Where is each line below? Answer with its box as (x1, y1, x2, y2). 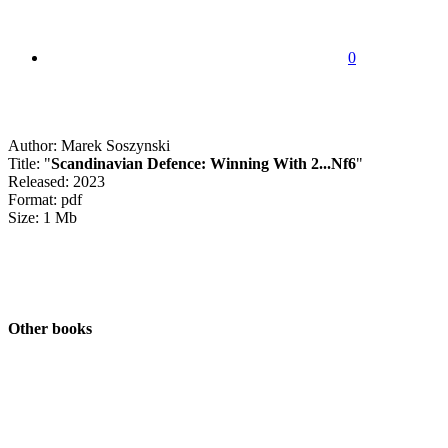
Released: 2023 (8, 172, 105, 190)
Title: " (8, 154, 51, 172)
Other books (8, 320, 92, 338)
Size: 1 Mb (8, 208, 77, 226)
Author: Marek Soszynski (8, 136, 170, 154)
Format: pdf (8, 190, 82, 208)
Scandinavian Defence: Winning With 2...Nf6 (51, 154, 356, 172)
